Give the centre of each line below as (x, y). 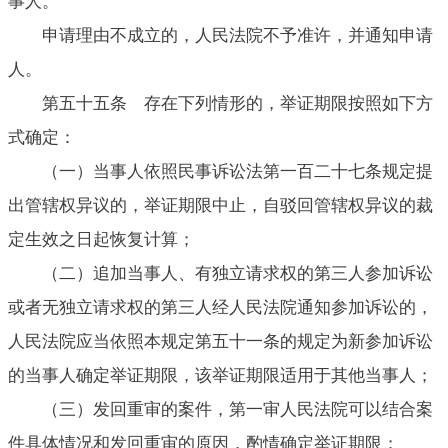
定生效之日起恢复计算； (101, 239)
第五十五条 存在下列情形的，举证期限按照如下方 (237, 103)
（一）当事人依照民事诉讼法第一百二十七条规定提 (237, 171)
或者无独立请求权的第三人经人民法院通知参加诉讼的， (220, 307)
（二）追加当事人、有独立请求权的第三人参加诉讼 (237, 273)
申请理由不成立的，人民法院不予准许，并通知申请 (237, 35)
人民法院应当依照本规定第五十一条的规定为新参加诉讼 (220, 341)
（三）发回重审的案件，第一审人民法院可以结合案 (237, 409)
